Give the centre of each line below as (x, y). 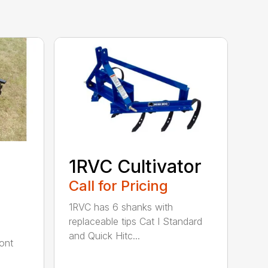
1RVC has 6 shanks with (121, 207)
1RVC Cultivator (135, 166)
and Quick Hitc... (105, 235)
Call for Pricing (119, 185)
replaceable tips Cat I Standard (136, 221)
